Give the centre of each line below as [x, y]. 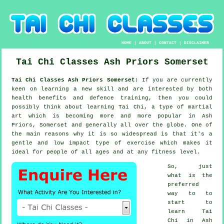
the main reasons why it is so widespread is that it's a [112, 134]
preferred [183, 184]
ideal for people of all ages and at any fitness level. [106, 152]
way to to [190, 193]
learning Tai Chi [115, 107]
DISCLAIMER [197, 42]
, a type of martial [178, 107]
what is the [190, 175]
